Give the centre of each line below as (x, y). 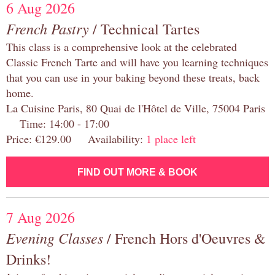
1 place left (171, 139)
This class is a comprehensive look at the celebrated (122, 47)
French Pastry (48, 29)
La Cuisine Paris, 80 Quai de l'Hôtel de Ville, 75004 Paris (136, 108)
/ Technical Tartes (144, 29)
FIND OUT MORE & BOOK (137, 172)
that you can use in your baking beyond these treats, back (133, 78)
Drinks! (29, 259)
